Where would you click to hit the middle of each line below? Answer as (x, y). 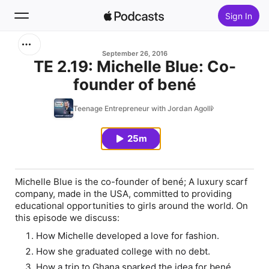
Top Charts (54, 141)
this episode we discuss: (67, 218)
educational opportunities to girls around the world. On (131, 206)
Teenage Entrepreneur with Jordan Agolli (143, 108)
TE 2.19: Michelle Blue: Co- (134, 66)
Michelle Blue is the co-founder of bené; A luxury (120, 182)
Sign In (238, 16)
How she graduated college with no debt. (123, 251)
